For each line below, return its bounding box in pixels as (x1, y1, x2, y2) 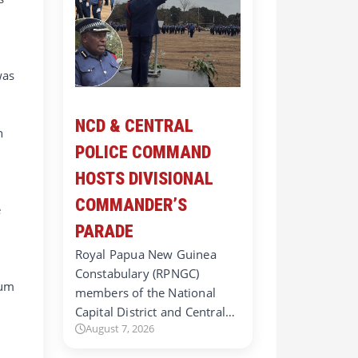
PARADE (74, 221, 133, 242)
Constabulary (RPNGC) (74, 265, 200, 282)
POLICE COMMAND (74, 142, 211, 163)
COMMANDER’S (74, 195, 187, 216)
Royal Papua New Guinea (74, 246, 217, 263)
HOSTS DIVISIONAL (74, 169, 213, 189)
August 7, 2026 (85, 321, 154, 336)
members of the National (74, 284, 217, 301)
